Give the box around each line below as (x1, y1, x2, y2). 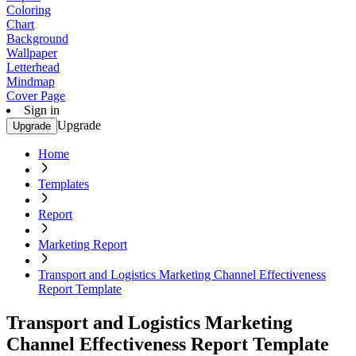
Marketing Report (38, 238, 127, 251)
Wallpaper (6, 46, 57, 60)
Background (6, 32, 68, 45)
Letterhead (6, 60, 60, 74)
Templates (38, 177, 89, 191)
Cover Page (6, 89, 65, 103)
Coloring (6, 3, 51, 17)
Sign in (24, 103, 60, 117)
